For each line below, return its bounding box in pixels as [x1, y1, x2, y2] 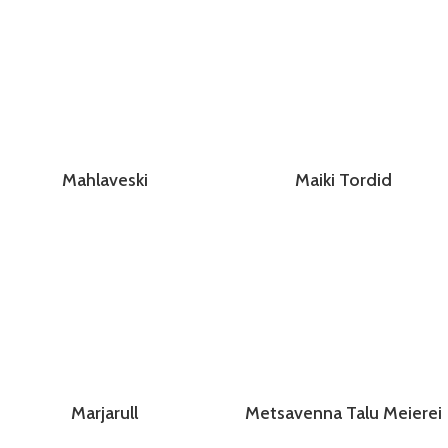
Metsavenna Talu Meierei [245, 402, 442, 425]
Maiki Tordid [295, 169, 392, 192]
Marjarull [71, 402, 138, 425]
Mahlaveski [61, 169, 148, 192]
